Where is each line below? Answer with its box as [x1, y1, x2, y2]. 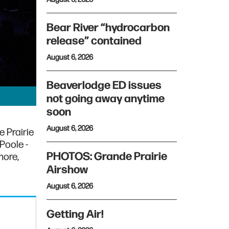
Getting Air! [47, 208, 104, 221]
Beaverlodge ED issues [47, 79, 162, 93]
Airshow [47, 163, 88, 177]
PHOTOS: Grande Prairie [47, 150, 167, 164]
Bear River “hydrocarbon [47, 21, 170, 35]
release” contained [47, 34, 142, 48]
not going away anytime [47, 92, 165, 106]
